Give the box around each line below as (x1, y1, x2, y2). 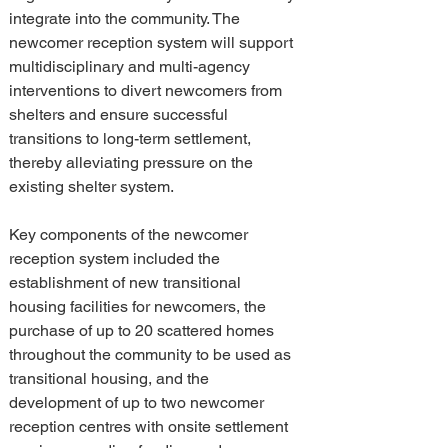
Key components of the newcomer (9, 225, 252, 244)
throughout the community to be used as (9, 345, 295, 364)
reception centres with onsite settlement (9, 417, 292, 436)
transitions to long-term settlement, (9, 129, 255, 148)
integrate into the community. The (9, 9, 244, 28)
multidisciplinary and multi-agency (9, 57, 254, 76)
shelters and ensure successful (9, 105, 232, 124)
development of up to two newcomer (9, 393, 268, 412)
